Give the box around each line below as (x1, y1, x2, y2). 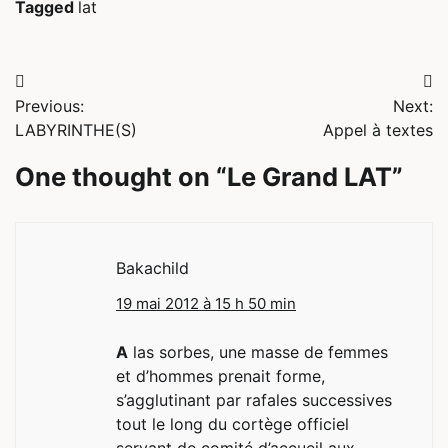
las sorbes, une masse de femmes (128, 341, 388, 362)
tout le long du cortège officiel (116, 413, 349, 434)
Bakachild (116, 257, 189, 278)
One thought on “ (15, 160, 227, 192)
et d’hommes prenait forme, (116, 365, 325, 386)
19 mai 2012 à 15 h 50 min (116, 293, 296, 313)
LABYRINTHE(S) (15, 119, 137, 140)
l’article (14, 142, 101, 172)
